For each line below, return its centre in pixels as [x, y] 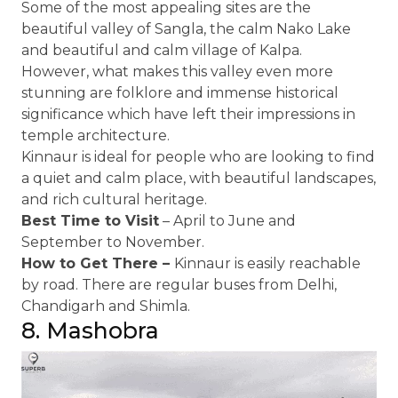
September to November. [113, 242]
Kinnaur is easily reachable [267, 263]
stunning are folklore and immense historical [180, 93]
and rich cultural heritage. [116, 199]
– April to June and [227, 221]
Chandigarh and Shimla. [106, 306]
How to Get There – [98, 263]
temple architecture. [96, 135]
